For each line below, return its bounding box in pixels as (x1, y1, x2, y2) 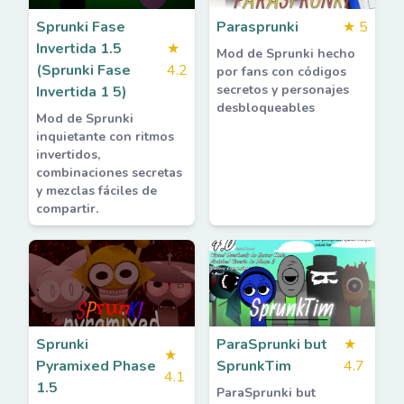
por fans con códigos (216, 63, 346, 80)
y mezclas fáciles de (36, 182, 157, 199)
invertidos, (36, 146, 100, 163)
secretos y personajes (216, 81, 349, 98)
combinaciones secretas (36, 164, 182, 181)
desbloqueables (216, 99, 315, 116)
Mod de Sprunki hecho (216, 45, 355, 62)
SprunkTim (216, 356, 291, 376)
